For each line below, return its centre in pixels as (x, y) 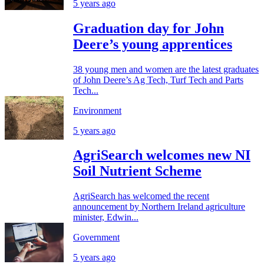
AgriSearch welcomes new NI (162, 155)
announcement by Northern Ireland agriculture (159, 207)
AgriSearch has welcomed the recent (141, 196)
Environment (97, 110)
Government (96, 237)
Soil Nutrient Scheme (137, 171)
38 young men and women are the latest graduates (166, 69)
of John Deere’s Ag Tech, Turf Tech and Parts (158, 80)
